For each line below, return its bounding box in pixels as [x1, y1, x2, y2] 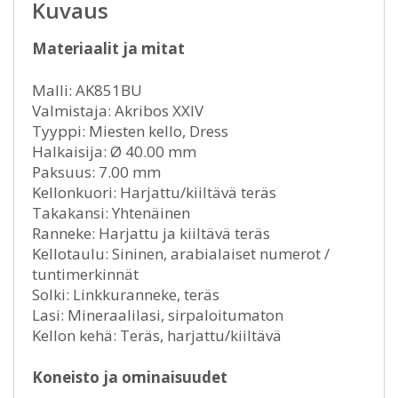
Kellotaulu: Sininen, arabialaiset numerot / [32, 243, 330, 265]
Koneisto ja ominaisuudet [32, 367, 227, 388]
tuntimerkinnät [32, 264, 139, 285]
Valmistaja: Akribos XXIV [32, 100, 203, 122]
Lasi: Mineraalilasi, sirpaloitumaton [32, 305, 283, 326]
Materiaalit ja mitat [32, 38, 185, 60]
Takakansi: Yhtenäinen [32, 203, 190, 224]
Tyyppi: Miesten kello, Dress [32, 121, 228, 142]
